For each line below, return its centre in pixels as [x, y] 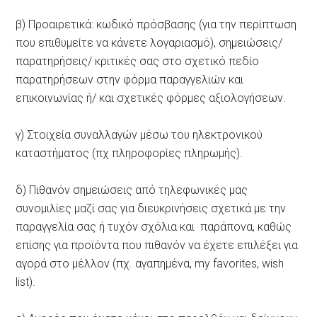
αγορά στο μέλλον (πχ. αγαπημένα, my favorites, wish [150, 263]
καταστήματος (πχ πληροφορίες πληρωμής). [129, 153]
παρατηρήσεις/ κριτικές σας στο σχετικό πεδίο [138, 61]
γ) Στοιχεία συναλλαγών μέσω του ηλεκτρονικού [139, 134]
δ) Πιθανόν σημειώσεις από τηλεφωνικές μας [132, 190]
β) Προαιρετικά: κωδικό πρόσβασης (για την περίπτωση [156, 24]
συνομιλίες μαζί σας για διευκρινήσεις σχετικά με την [151, 208]
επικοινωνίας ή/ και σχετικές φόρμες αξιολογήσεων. [151, 98]
